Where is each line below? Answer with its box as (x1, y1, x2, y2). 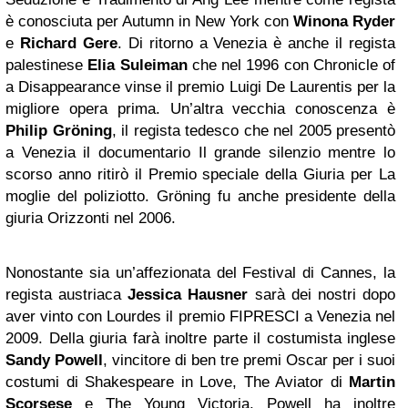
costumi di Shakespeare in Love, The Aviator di (5, 373, 349, 391)
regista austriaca (5, 286, 128, 303)
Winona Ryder (293, 13, 395, 30)
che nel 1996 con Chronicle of (187, 56, 395, 74)
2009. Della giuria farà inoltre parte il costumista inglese (5, 330, 395, 347)
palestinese (5, 56, 83, 74)
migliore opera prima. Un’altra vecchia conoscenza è (5, 100, 395, 117)
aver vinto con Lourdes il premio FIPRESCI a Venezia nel (5, 308, 395, 325)
